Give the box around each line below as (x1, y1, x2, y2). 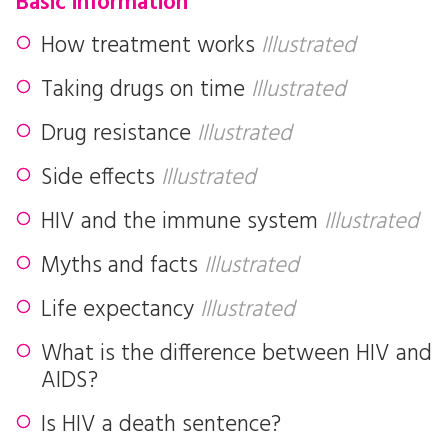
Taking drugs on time (41, 72, 251, 109)
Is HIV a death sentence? (41, 407, 281, 444)
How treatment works (41, 28, 261, 65)
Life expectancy (41, 292, 200, 329)
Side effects (41, 160, 161, 197)
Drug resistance (41, 116, 197, 153)
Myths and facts (41, 248, 204, 285)
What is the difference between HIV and (41, 336, 432, 373)
